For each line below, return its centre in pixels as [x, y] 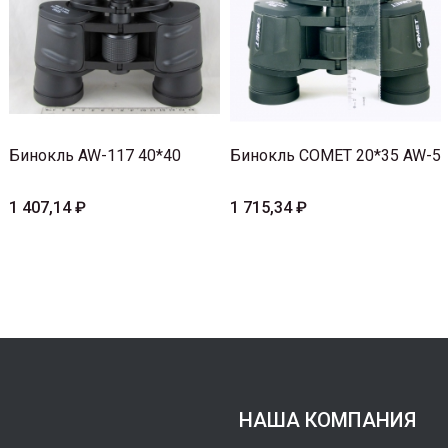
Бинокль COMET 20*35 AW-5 [335, 156]
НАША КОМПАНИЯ [327, 420]
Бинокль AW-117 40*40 [95, 156]
